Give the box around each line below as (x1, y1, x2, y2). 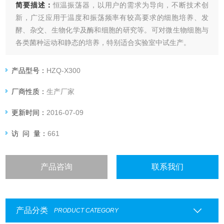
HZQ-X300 (46, 66, 81, 75)
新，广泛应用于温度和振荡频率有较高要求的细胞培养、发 (15, 13, 208, 22)
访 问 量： (11, 129, 48, 138)
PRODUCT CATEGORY (53, 207, 118, 214)
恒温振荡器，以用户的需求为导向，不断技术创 (52, 1, 208, 9)
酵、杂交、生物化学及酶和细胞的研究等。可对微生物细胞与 (15, 26, 208, 34)
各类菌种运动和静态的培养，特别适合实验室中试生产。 (15, 38, 191, 47)
